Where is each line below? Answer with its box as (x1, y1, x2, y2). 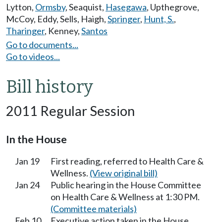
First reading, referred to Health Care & (51, 155, 204, 166)
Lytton (6, 1, 32, 12)
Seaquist (69, 1, 102, 12)
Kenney (48, 25, 78, 36)
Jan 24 (15, 179, 40, 190)
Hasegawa (106, 1, 147, 12)
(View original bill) (90, 167, 158, 178)
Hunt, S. (144, 13, 174, 24)
